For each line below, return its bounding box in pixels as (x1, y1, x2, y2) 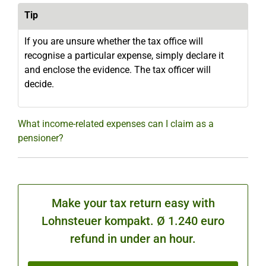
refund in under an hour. (70, 231, 196, 246)
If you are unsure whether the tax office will (24, 35, 203, 47)
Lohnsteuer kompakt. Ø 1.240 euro (42, 213, 224, 228)
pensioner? (18, 132, 64, 144)
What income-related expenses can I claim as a (18, 118, 214, 129)
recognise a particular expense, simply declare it (24, 49, 224, 61)
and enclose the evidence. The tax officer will (24, 64, 211, 75)
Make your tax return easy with (51, 195, 215, 210)
